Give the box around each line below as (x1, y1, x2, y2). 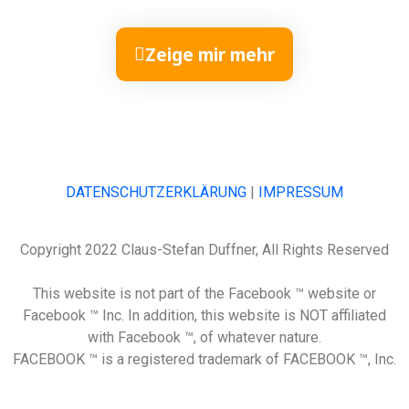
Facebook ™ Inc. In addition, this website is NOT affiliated (23, 306, 386, 324)
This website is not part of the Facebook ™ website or (33, 284, 376, 302)
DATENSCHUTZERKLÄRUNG (66, 184, 246, 202)
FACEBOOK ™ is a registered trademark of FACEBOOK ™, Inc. (13, 350, 396, 368)
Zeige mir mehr (145, 42, 275, 68)
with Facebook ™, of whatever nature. (88, 328, 321, 346)
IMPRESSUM (258, 184, 343, 202)
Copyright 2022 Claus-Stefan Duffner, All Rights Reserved (20, 240, 389, 258)
